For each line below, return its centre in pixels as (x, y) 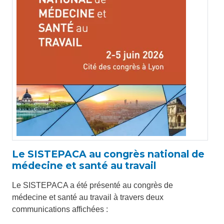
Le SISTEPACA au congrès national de (108, 154)
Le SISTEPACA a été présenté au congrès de (92, 185)
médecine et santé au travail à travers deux (88, 197)
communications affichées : (60, 209)
